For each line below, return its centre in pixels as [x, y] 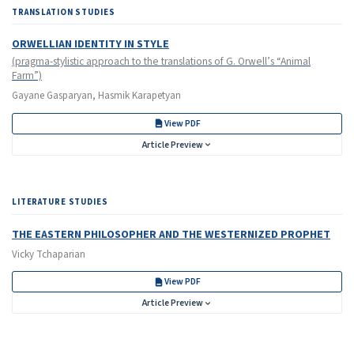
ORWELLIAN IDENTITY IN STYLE [90, 44]
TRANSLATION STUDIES [64, 12]
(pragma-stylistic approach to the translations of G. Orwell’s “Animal [161, 61]
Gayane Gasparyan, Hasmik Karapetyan [96, 96]
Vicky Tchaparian [49, 254]
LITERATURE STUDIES [60, 202]
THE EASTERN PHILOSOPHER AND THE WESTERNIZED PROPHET [171, 234]
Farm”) [27, 75]
